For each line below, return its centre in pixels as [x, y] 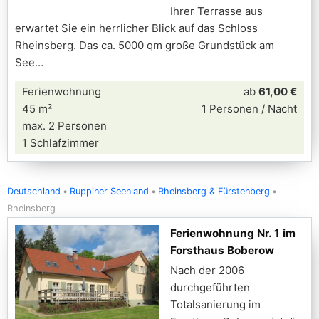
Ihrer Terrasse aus [216, 11]
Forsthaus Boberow [222, 250]
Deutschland [34, 191]
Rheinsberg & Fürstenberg [214, 191]
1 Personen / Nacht [249, 109]
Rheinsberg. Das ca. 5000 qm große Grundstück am [145, 45]
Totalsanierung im [215, 304]
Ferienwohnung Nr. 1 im [233, 233]
